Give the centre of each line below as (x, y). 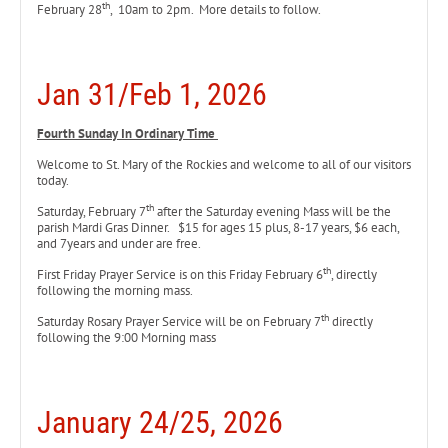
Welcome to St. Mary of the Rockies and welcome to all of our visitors (224, 164)
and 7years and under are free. (119, 243)
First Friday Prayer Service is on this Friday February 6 (180, 274)
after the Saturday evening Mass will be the (272, 211)
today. (53, 180)
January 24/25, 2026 (160, 422)
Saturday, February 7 (91, 211)
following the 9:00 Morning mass (126, 337)
